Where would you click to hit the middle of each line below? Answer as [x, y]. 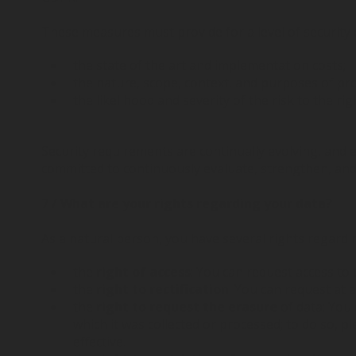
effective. [99, 342]
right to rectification [163, 289]
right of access [143, 272]
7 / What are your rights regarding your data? [187, 203]
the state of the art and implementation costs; [209, 65]
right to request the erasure [187, 307]
